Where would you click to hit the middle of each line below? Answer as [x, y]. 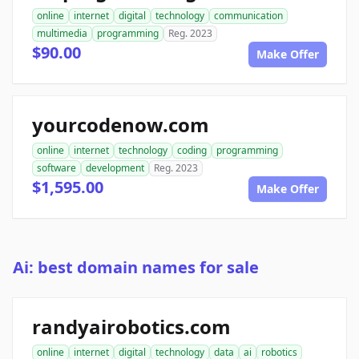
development [115, 168]
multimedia [62, 34]
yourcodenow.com [121, 125]
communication [248, 16]
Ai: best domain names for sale [136, 268]
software [56, 168]
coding [192, 151]
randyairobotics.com [131, 327]
